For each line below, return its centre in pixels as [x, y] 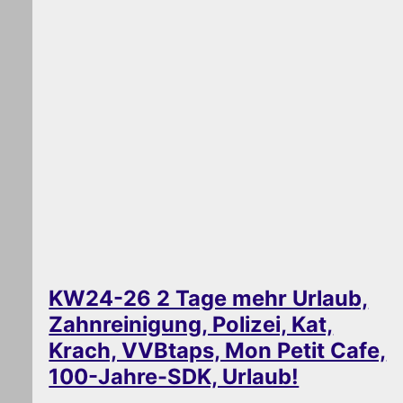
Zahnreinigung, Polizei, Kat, [191, 325]
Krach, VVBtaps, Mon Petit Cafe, [218, 351]
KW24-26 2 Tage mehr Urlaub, [209, 299]
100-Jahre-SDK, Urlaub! [174, 377]
